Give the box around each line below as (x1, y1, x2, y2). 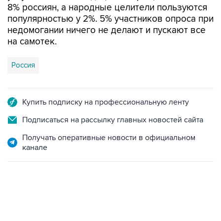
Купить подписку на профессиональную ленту (22, 97, 189, 107)
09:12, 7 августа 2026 (7, 211, 70, 219)
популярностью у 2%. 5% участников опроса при (7, 13, 214, 25)
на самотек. (7, 36, 57, 47)
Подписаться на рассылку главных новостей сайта (22, 115, 203, 125)
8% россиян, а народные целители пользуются (7, 2, 207, 13)
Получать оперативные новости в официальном (22, 133, 195, 143)
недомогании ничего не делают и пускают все (7, 25, 206, 36)
